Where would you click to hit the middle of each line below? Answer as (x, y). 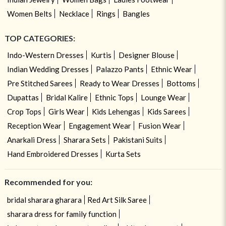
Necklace (74, 13)
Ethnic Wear (171, 69)
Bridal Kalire (67, 97)
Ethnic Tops (114, 97)
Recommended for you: (48, 182)
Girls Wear (66, 111)
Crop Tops (24, 111)
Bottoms (181, 83)
